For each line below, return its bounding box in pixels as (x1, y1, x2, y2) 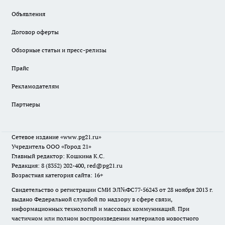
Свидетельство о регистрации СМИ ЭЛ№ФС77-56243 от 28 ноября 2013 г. (12, 186, 213, 193)
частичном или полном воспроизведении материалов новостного (12, 214, 199, 222)
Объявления (12, 10, 45, 18)
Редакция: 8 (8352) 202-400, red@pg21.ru (12, 162, 123, 169)
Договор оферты (12, 28, 59, 36)
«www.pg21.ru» (60, 133, 101, 141)
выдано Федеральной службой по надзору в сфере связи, (12, 195, 172, 203)
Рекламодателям (12, 82, 59, 90)
